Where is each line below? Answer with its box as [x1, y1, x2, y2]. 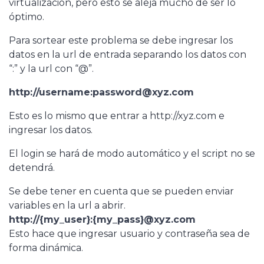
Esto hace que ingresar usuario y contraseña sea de [9, 227, 250, 239]
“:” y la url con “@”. [9, 62, 94, 74]
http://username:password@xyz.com [9, 86, 194, 98]
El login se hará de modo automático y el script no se [9, 147, 255, 159]
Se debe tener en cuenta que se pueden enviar [9, 185, 234, 197]
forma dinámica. [9, 242, 83, 253]
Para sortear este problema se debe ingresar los [9, 34, 233, 46]
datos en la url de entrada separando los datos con [9, 48, 246, 60]
